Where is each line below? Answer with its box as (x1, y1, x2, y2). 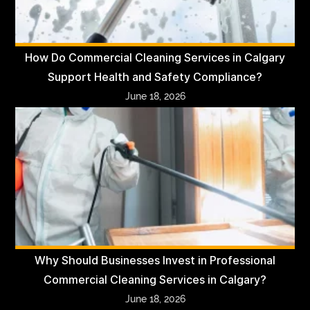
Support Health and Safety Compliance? (48, 70, 262, 84)
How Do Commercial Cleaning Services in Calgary (25, 51, 285, 64)
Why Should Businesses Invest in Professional (35, 253, 275, 267)
